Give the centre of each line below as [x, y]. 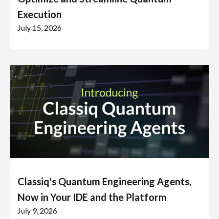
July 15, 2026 [40, 27]
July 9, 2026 [37, 210]
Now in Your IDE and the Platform [92, 197]
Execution [40, 14]
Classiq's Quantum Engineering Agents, [104, 181]
